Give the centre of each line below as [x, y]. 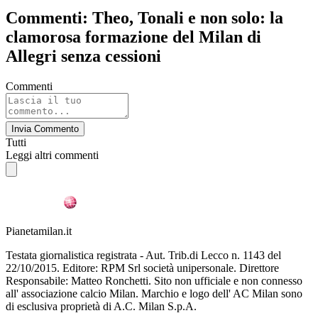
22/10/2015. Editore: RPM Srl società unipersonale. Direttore [142, 268]
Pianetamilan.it [39, 231]
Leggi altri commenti [52, 155]
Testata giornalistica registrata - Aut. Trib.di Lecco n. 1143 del [143, 255]
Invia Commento [45, 128]
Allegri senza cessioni [83, 56]
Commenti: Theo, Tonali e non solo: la [144, 17]
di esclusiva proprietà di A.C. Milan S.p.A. [101, 306]
